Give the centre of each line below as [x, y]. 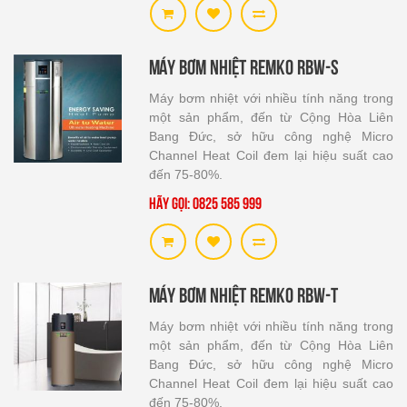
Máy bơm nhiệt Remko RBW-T [244, 295]
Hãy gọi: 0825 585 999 [206, 203]
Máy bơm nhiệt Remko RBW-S [244, 67]
